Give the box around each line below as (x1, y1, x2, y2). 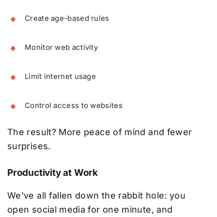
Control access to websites (25, 101, 123, 110)
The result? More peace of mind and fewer (7, 127, 192, 138)
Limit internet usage (25, 72, 96, 81)
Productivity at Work (7, 167, 98, 179)
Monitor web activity (25, 43, 98, 52)
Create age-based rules (25, 14, 109, 23)
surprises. (7, 141, 51, 152)
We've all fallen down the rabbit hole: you (7, 190, 186, 201)
